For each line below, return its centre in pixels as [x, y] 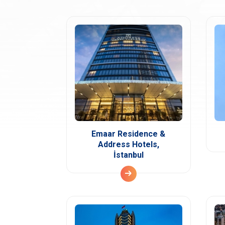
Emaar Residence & [129, 134]
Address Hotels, [128, 144]
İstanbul [128, 155]
